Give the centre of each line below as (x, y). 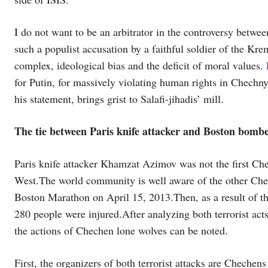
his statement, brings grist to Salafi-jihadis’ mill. (119, 98)
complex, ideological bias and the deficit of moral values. (140, 65)
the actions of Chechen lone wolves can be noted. (121, 230)
